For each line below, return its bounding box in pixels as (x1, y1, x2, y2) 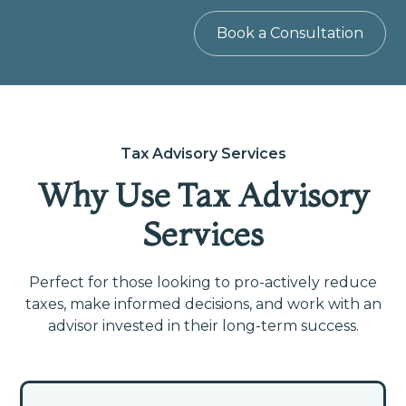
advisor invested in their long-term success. (47, 316, 359, 334)
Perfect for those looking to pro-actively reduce (29, 273, 377, 291)
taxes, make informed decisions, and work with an (24, 295, 382, 313)
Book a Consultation (216, 24, 363, 42)
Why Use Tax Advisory (37, 174, 369, 215)
